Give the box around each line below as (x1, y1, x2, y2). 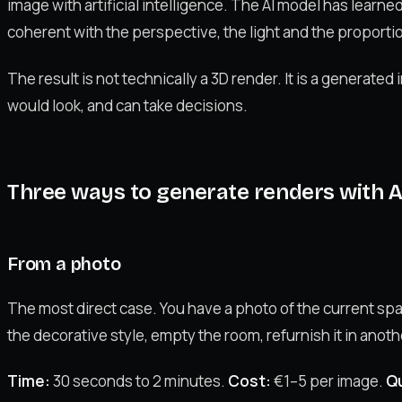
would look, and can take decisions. (7, 94, 248, 116)
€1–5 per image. (271, 370, 386, 391)
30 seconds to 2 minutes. (50, 370, 228, 391)
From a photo (7, 252, 121, 275)
